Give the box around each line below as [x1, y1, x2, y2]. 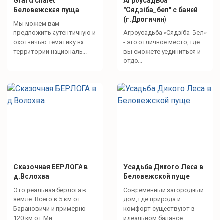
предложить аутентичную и [13, 28, 96, 36]
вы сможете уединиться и [123, 47, 201, 55]
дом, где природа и [123, 195, 181, 203]
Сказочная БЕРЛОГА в [13, 163, 88, 171]
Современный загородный [123, 186, 204, 193]
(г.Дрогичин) [123, 15, 166, 23]
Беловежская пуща [13, 5, 79, 14]
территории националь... [13, 47, 87, 55]
